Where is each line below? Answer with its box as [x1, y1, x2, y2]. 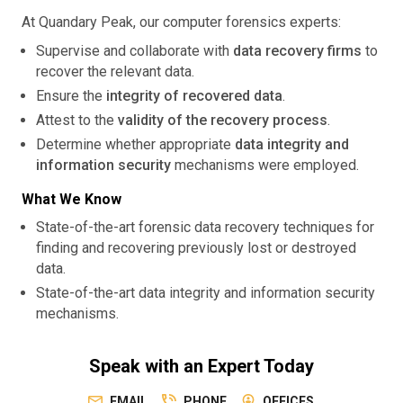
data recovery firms [233, 42, 363, 59]
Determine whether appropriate [36, 136, 236, 153]
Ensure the [36, 87, 107, 104]
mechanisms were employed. [171, 157, 360, 174]
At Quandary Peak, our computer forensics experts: [22, 13, 342, 31]
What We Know [22, 191, 122, 208]
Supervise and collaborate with [36, 42, 234, 59]
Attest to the [36, 112, 119, 129]
